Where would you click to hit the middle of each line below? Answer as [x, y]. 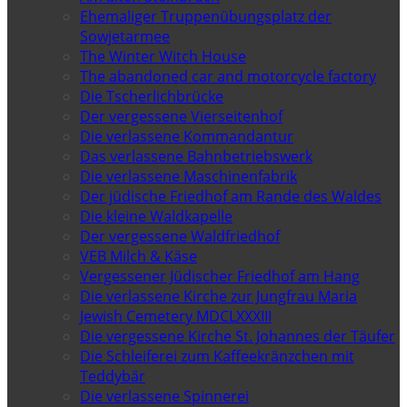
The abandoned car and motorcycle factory [228, 76]
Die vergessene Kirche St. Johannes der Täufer [238, 336]
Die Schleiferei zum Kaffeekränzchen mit [217, 356]
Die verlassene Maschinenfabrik [189, 176]
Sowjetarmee [125, 36]
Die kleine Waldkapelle [156, 216]
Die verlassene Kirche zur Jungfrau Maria [218, 296]
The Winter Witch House [163, 56]
